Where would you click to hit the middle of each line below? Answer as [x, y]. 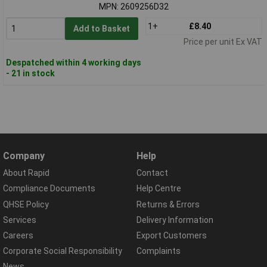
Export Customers [172, 235]
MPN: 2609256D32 [134, 6]
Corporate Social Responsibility [63, 251]
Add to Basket [101, 28]
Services [20, 220]
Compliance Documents [49, 189]
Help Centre [159, 189]
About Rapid [26, 173]
